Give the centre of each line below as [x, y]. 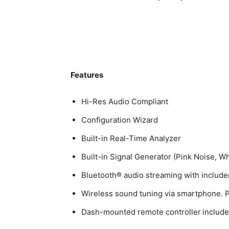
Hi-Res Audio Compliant [125, 102]
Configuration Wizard [120, 120]
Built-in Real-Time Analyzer [131, 139]
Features [87, 75]
